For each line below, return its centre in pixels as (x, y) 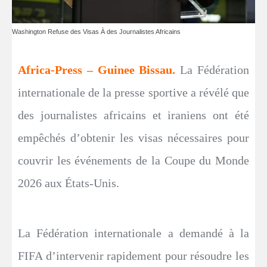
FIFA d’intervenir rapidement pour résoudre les (133, 255)
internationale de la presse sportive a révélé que (133, 92)
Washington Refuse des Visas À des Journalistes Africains (96, 31)
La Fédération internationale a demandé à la (133, 233)
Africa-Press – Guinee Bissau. (99, 69)
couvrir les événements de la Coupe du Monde (133, 160)
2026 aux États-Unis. (69, 183)
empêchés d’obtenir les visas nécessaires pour (133, 137)
